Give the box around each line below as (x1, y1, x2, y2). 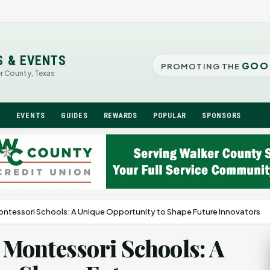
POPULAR (153, 111, 187, 120)
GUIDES (61, 111, 88, 120)
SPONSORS (202, 111, 242, 120)
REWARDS (103, 111, 137, 120)
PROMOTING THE (161, 61, 242, 71)
